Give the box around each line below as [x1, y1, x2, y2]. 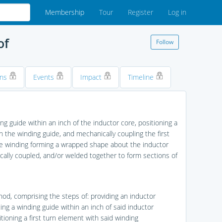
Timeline [127, 72, 156, 82]
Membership [45, 7, 84, 17]
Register [128, 7, 153, 17]
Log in [168, 7, 186, 17]
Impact [80, 72, 104, 82]
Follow [156, 38, 173, 46]
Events [33, 72, 56, 82]
